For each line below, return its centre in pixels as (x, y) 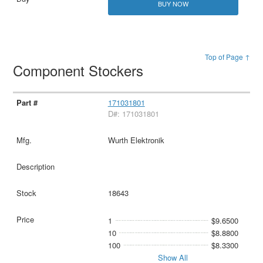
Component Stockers (80, 70)
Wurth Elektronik (136, 140)
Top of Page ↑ (227, 56)
